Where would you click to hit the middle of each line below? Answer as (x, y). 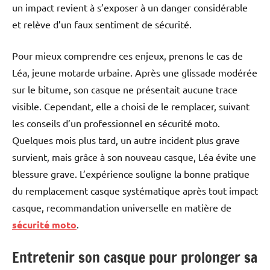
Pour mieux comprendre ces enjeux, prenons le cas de (127, 56)
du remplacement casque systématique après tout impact (135, 191)
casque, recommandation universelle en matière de (122, 208)
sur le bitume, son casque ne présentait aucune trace (125, 89)
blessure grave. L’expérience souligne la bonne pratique (131, 174)
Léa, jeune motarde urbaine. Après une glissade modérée (135, 73)
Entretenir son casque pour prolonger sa (135, 258)
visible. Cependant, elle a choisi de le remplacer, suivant (131, 106)
